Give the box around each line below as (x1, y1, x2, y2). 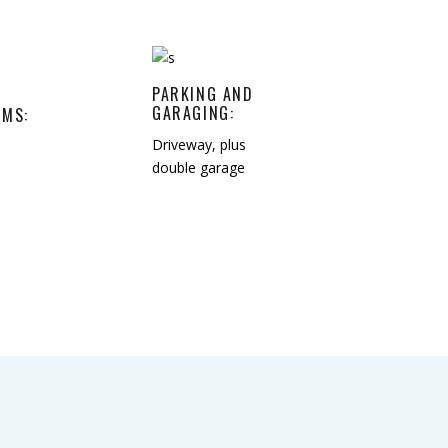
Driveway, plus (152, 134, 246, 154)
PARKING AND (152, 81, 254, 106)
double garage (152, 157, 245, 177)
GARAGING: (152, 100, 235, 125)
